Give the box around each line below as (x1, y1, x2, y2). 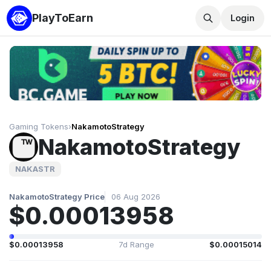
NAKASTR (15, 164, 55, 174)
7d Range (119, 240, 154, 249)
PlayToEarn (32, 11, 94, 24)
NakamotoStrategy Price (9, 192, 105, 201)
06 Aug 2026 (111, 192, 160, 201)
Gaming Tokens (9, 122, 68, 131)
